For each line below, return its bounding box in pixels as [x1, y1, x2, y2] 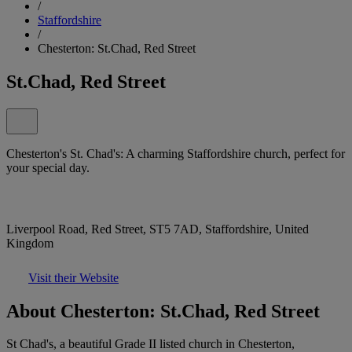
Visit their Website [28, 270, 119, 284]
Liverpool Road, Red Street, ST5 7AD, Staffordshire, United [6, 222, 309, 236]
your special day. [6, 160, 90, 174]
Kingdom [6, 236, 53, 250]
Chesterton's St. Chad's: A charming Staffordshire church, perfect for [6, 146, 345, 160]
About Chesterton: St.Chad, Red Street [6, 300, 320, 321]
